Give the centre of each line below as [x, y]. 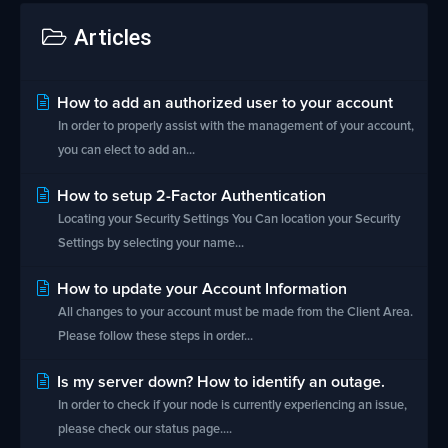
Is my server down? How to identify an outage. [219, 382]
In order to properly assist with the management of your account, [236, 126]
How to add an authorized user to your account [223, 103]
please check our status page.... [145, 429]
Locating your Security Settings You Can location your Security [229, 219]
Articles [110, 37]
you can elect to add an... [126, 150]
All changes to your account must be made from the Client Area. [235, 312]
